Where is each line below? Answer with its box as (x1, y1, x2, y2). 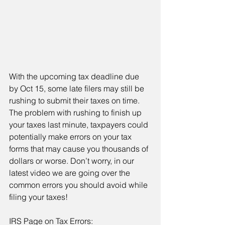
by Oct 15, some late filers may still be (9, 83, 146, 94)
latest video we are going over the (9, 168, 132, 178)
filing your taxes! (9, 192, 68, 202)
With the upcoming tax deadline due (9, 71, 141, 82)
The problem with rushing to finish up (9, 107, 144, 118)
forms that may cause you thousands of (9, 144, 150, 154)
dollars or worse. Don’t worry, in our (9, 156, 136, 166)
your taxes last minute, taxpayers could (9, 120, 150, 130)
